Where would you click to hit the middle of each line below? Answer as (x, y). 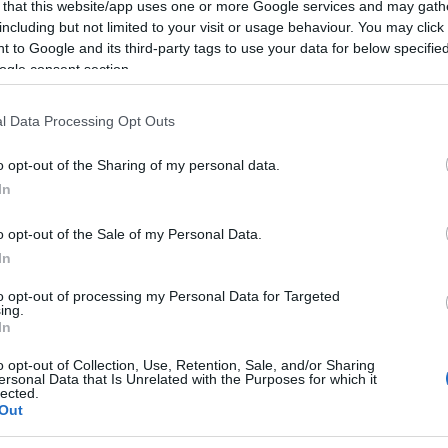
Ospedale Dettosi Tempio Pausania (123, 379)
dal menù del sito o (262, 279)
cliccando (80, 172)
